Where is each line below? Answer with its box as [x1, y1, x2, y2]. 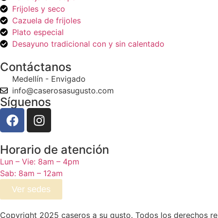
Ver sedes [12, 184, 51, 195]
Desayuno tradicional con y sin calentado [12, 39, 164, 49]
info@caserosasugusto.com [12, 86, 114, 96]
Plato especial [12, 27, 64, 37]
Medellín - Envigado [12, 74, 86, 84]
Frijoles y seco [12, 4, 65, 14]
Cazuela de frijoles [12, 16, 81, 26]
